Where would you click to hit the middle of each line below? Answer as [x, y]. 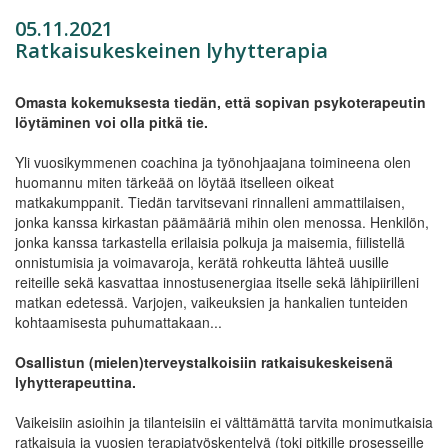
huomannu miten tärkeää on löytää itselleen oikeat [174, 181]
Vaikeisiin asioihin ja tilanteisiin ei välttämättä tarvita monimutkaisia [224, 421]
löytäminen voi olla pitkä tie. [111, 121]
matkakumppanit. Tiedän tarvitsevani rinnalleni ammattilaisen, [210, 201]
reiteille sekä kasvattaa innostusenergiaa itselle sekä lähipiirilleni [217, 281]
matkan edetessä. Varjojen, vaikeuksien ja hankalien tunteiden [211, 301]
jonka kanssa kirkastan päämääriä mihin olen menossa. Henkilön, [222, 221]
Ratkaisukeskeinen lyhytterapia [171, 50]
